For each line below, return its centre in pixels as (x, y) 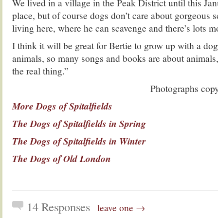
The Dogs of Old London (62, 158)
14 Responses (58, 207)
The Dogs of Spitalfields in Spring (79, 123)
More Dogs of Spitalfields (62, 106)
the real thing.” (40, 71)
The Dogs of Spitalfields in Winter (79, 141)
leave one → (121, 207)
